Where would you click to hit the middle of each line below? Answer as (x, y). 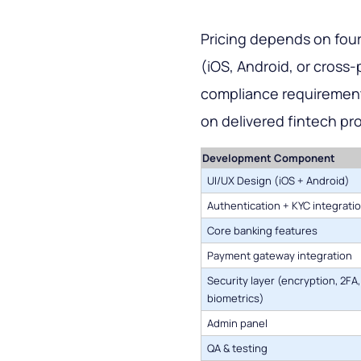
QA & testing (237, 349)
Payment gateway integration (280, 256)
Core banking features (262, 231)
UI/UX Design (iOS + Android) (278, 181)
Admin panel (237, 324)
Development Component (269, 158)
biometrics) (236, 299)
